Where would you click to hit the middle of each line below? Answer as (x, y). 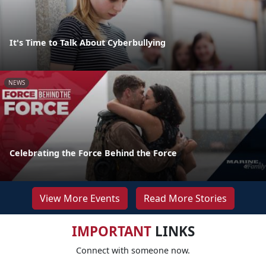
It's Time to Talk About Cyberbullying (88, 42)
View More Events (80, 198)
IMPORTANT (111, 231)
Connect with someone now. (133, 250)
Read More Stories (185, 198)
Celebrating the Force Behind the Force (93, 153)
